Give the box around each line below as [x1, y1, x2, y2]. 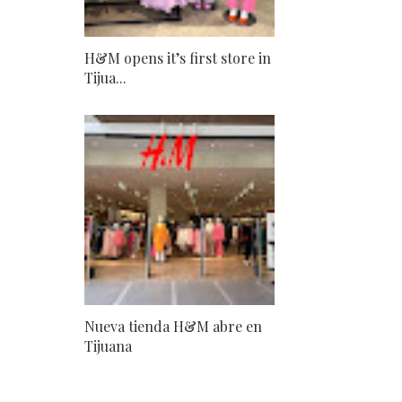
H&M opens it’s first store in [84, 48, 271, 67]
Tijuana [84, 336, 132, 355]
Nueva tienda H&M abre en [84, 316, 262, 336]
